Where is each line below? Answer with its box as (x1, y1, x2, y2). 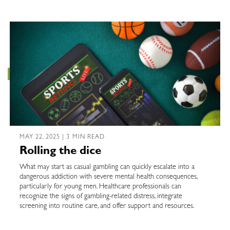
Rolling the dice (19, 146, 101, 158)
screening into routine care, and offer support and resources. (19, 202, 196, 210)
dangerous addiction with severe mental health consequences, (19, 173, 197, 181)
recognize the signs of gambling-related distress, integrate (19, 193, 182, 200)
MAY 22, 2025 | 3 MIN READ (19, 134, 105, 141)
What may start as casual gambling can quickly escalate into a (19, 163, 195, 171)
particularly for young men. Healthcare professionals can (19, 183, 181, 190)
